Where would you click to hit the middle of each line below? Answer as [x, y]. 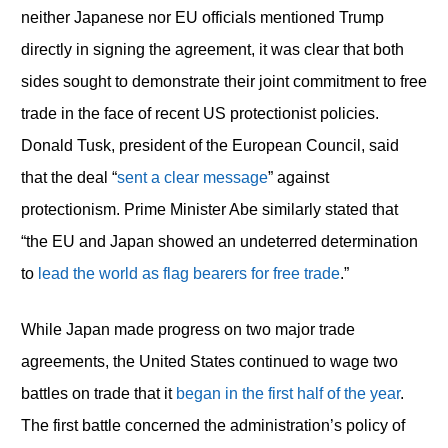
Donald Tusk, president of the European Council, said [209, 146]
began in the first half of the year [287, 394]
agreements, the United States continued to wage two [209, 362]
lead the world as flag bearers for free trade [188, 274]
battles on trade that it [98, 394]
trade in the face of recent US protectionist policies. [199, 114]
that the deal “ [68, 178]
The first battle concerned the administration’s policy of [212, 426]
